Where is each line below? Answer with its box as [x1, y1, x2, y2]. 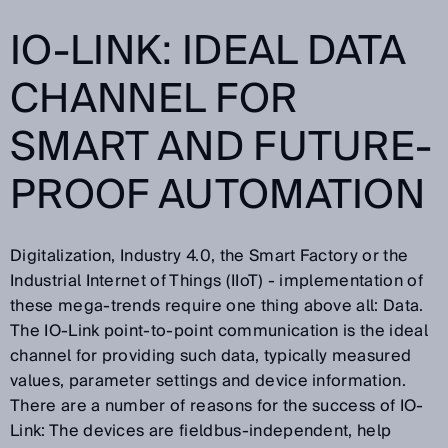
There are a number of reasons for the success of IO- [10, 391, 424, 420]
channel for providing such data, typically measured [10, 341, 412, 370]
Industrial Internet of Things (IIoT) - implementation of [10, 266, 423, 295]
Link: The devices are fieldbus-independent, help [10, 416, 392, 445]
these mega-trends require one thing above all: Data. [10, 291, 424, 320]
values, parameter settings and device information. [10, 366, 407, 395]
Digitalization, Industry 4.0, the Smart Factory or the [10, 241, 409, 270]
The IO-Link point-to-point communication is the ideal [10, 316, 428, 345]
